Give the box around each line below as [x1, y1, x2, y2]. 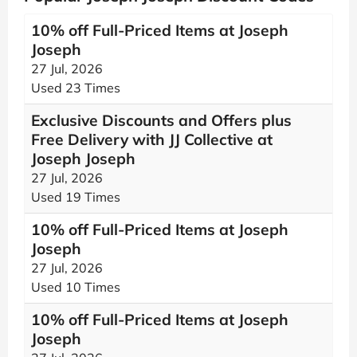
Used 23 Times [31, 80, 120, 96]
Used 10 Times [31, 279, 120, 295]
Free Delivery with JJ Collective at [31, 130, 273, 149]
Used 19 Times [31, 189, 120, 205]
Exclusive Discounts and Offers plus [31, 111, 292, 130]
